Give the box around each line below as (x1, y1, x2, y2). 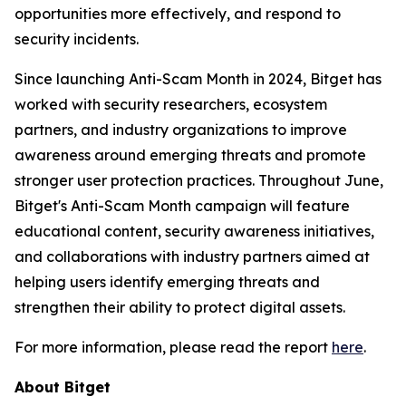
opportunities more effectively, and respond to (14, 5, 341, 24)
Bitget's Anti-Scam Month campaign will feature (14, 197, 350, 216)
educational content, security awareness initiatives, (14, 222, 374, 241)
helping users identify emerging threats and (14, 273, 320, 292)
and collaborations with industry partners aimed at (14, 247, 370, 266)
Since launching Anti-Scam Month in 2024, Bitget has (14, 70, 382, 89)
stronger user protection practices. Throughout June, (14, 171, 383, 190)
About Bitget (14, 378, 111, 397)
